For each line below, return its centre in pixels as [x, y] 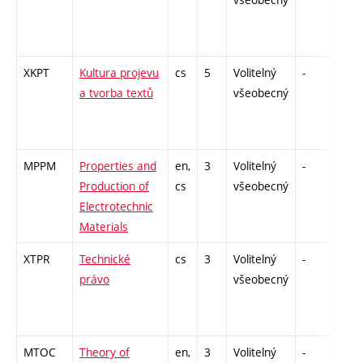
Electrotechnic [116, 207]
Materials [104, 227]
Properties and [118, 166]
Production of [114, 186]
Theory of [105, 352]
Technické [105, 259]
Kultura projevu [119, 73]
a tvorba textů [116, 93]
